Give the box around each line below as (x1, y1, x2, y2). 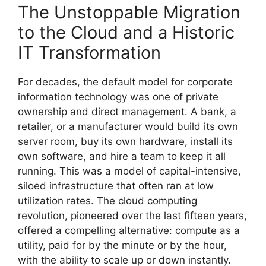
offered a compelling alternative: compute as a (18, 224, 240, 236)
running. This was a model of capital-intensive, (18, 164, 241, 177)
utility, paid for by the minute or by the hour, (18, 239, 227, 251)
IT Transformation (18, 42, 161, 63)
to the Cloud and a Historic (18, 21, 235, 43)
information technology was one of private (18, 90, 218, 103)
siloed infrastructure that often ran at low (18, 179, 214, 192)
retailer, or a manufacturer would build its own (18, 120, 238, 132)
